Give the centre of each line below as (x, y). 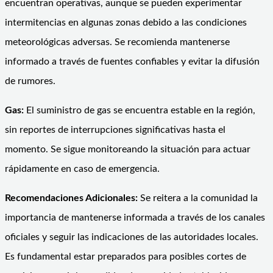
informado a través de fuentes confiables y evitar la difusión (132, 61)
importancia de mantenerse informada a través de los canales (135, 217)
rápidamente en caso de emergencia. (82, 168)
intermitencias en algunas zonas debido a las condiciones (126, 22)
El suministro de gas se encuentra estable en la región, (140, 110)
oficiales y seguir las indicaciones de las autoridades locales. (132, 237)
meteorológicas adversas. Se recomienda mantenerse (117, 42)
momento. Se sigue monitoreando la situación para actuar (128, 149)
